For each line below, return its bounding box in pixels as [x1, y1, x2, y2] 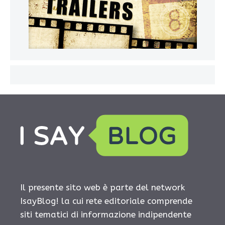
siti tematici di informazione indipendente [20, 209, 191, 219]
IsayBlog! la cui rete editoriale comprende [20, 195, 192, 206]
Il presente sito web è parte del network [20, 182, 185, 192]
